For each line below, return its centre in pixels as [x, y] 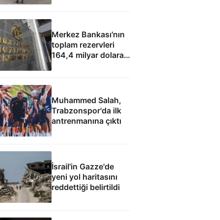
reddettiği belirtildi [85, 187]
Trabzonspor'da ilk [86, 111]
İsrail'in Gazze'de [82, 167]
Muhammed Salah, [86, 100]
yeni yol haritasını [84, 177]
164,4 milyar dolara [87, 55]
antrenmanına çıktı [86, 121]
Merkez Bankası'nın [88, 34]
